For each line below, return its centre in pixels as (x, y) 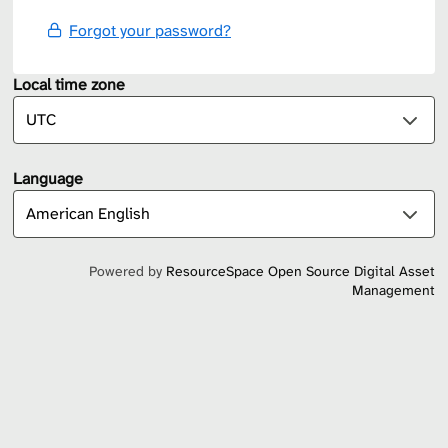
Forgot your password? (150, 30)
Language (48, 179)
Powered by (127, 271)
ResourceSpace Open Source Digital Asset (300, 271)
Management (393, 290)
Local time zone (69, 85)
